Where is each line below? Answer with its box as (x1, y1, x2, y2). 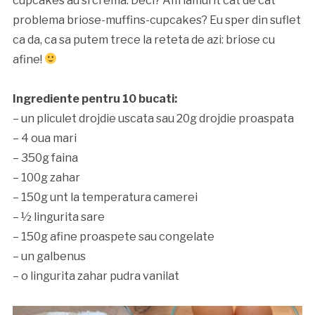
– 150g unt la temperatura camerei (12, 190, 198, 204)
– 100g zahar (12, 170, 80, 184)
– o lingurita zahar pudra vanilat (12, 269, 179, 283)
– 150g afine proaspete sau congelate (12, 229, 214, 243)
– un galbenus (12, 249, 86, 263)
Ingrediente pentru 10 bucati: (12, 91, 177, 105)
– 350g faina (12, 150, 78, 165)
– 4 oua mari (12, 131, 77, 145)
